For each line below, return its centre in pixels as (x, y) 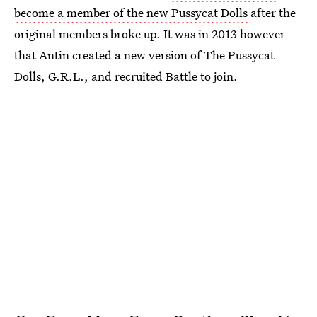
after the (272, 12)
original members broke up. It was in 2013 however (150, 34)
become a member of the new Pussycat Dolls (131, 12)
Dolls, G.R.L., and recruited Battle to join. (126, 76)
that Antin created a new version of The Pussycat (144, 55)
